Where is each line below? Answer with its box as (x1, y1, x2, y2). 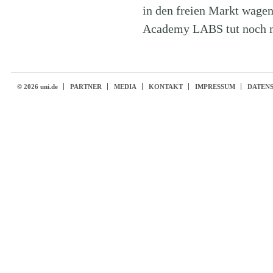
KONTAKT (148, 83, 183, 90)
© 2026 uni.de (16, 83, 58, 90)
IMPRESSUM (194, 83, 235, 90)
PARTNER (69, 83, 102, 90)
